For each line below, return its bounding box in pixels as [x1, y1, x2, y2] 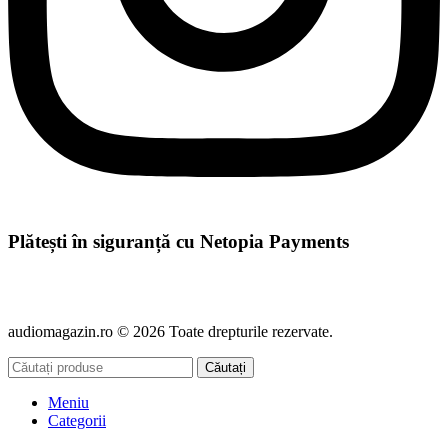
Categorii [48, 412, 106, 430]
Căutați [205, 360, 246, 376]
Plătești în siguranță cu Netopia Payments [8, 230, 349, 252]
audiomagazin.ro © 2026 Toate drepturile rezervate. [8, 323, 333, 341]
